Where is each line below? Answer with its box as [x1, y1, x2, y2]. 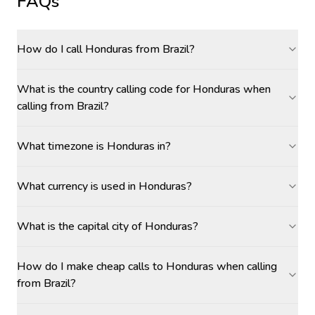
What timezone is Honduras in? [17, 139, 171, 154]
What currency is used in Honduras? [17, 179, 192, 194]
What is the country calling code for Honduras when [17, 82, 271, 97]
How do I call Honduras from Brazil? [17, 41, 195, 57]
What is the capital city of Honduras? [17, 219, 198, 234]
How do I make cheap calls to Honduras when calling [17, 259, 277, 274]
